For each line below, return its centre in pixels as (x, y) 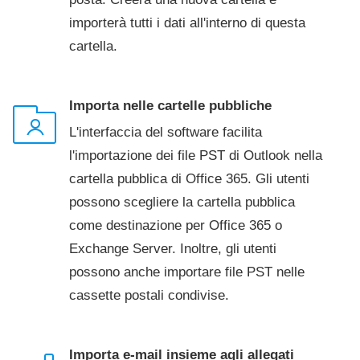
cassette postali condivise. (149, 295)
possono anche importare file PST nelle (187, 272)
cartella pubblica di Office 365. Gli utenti (189, 179)
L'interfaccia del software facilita (166, 132)
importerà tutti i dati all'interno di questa (187, 23)
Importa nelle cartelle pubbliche (170, 106)
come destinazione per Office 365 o (176, 225)
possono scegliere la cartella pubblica (182, 202)
